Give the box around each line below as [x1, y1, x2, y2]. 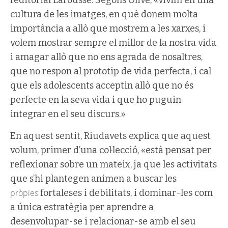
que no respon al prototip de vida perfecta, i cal [10, 66, 211, 77]
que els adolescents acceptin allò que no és [10, 80, 193, 91]
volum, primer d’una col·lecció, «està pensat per [10, 145, 211, 156]
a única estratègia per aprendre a [10, 202, 154, 213]
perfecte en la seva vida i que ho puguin [10, 94, 181, 105]
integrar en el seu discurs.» [10, 108, 126, 120]
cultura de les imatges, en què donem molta [10, 9, 198, 20]
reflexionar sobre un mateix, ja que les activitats [10, 159, 217, 170]
